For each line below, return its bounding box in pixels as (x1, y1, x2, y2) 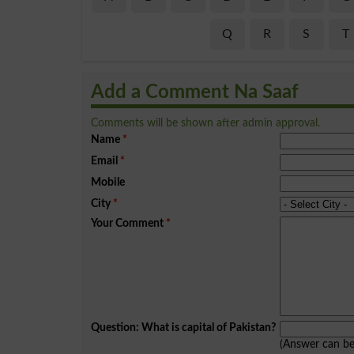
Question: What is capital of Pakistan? (91, 321, 276, 333)
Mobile (91, 175, 125, 188)
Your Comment (91, 217, 164, 229)
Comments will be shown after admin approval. (91, 116, 320, 129)
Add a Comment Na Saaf (91, 82, 299, 102)
